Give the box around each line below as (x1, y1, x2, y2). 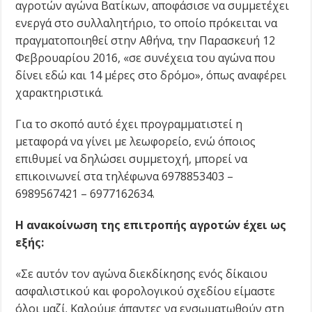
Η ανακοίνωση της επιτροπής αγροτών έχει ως (15, 217, 287, 233)
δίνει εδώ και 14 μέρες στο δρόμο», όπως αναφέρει (15, 68, 287, 84)
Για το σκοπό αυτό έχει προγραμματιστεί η (15, 116, 243, 132)
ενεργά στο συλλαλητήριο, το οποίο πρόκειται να (15, 15, 278, 31)
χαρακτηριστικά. (15, 85, 104, 101)
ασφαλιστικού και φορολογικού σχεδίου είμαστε (15, 283, 276, 299)
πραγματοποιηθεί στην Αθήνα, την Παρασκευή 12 (15, 33, 276, 49)
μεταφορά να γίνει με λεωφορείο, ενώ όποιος (15, 134, 256, 150)
